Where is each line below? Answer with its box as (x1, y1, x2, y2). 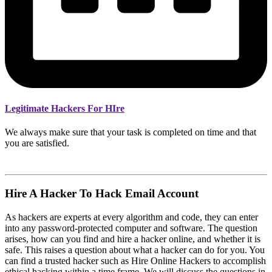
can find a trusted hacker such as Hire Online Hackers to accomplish (5, 255, 266, 266)
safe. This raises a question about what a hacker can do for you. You (5, 244, 265, 255)
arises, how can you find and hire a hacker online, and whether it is (5, 233, 260, 244)
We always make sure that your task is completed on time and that (5, 127, 256, 138)
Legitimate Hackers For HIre (5, 103, 124, 114)
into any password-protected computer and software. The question (5, 222, 257, 233)
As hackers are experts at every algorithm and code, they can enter (5, 211, 258, 222)
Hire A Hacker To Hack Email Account (5, 187, 199, 200)
